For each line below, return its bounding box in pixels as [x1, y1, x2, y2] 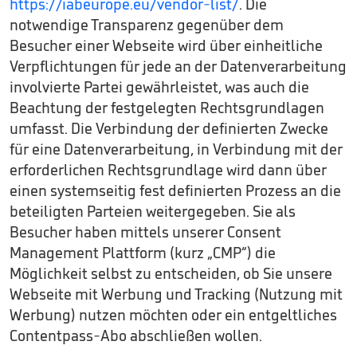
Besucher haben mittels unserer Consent [10, 222, 281, 241]
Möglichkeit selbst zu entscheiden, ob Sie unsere [10, 264, 332, 283]
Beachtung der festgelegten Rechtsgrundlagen [10, 98, 324, 117]
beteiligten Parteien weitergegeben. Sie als [10, 202, 296, 221]
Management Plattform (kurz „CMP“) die [10, 243, 276, 262]
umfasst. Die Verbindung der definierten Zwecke [10, 119, 328, 138]
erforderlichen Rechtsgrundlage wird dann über [10, 160, 327, 179]
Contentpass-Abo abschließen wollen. [10, 326, 262, 345]
